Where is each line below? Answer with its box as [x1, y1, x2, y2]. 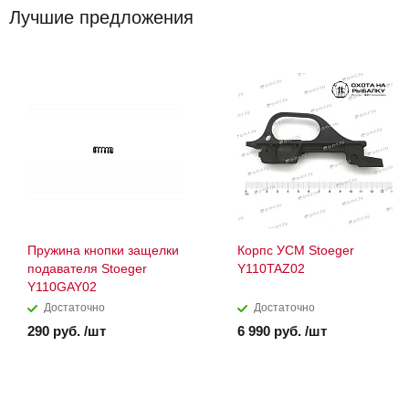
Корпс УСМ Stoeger [237, 243, 354, 258]
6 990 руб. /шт [237, 323, 327, 340]
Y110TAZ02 [237, 261, 305, 277]
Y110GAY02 [27, 279, 97, 295]
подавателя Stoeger [27, 261, 147, 277]
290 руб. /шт [27, 323, 106, 340]
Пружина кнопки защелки [27, 243, 179, 258]
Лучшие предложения [9, 7, 194, 28]
